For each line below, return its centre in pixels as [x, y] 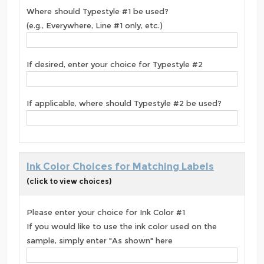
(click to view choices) [69, 181]
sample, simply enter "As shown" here [100, 241]
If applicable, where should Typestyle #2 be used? [124, 103]
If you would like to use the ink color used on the [122, 227]
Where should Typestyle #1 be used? [98, 11]
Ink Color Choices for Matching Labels [120, 167]
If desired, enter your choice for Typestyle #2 [115, 65]
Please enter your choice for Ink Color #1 [106, 212]
